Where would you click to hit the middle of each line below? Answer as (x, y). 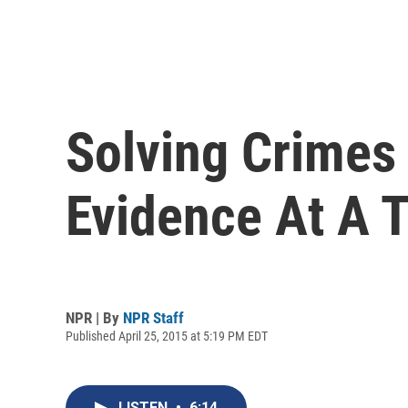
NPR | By (94, 317)
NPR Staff (153, 317)
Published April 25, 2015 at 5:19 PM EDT (167, 336)
